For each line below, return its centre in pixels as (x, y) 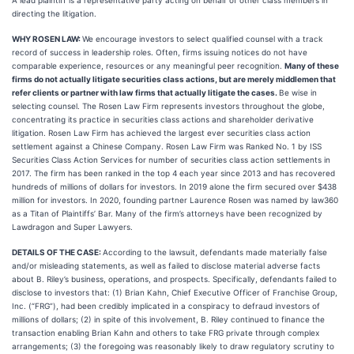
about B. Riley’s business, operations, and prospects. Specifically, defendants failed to (174, 279)
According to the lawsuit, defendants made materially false (215, 252)
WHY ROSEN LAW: (47, 39)
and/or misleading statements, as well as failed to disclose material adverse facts (166, 265)
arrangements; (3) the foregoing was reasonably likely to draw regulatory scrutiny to (173, 346)
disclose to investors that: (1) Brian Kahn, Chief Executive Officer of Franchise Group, (175, 292)
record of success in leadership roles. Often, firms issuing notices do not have (160, 52)
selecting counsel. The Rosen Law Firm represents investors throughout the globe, (168, 106)
